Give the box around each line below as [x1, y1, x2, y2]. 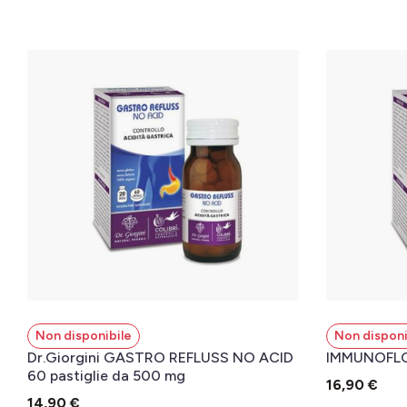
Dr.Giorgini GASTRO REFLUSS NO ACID [27, 349, 293, 366]
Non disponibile [35, 328, 132, 343]
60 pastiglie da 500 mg [27, 367, 185, 384]
